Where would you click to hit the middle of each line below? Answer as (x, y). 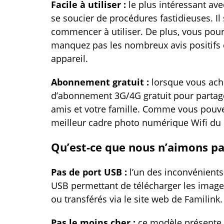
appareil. (69, 58)
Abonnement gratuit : (101, 82)
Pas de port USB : (90, 172)
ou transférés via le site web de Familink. (137, 199)
